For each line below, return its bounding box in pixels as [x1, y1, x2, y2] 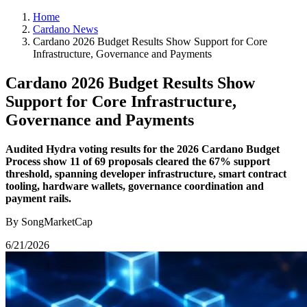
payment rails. [5, 192, 71, 204]
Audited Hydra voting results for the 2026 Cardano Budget [5, 143, 280, 155]
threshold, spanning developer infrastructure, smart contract [5, 167, 286, 180]
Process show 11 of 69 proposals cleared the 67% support [5, 155, 270, 167]
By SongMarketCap [5, 215, 93, 228]
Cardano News [33, 23, 98, 35]
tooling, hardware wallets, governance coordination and [5, 180, 264, 192]
